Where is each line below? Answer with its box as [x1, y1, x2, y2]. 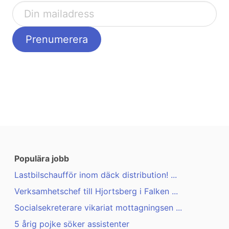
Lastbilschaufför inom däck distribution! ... [14, 170, 177, 180]
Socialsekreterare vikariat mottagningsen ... [14, 202, 182, 213]
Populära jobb [14, 153, 69, 164]
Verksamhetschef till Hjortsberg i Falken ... [14, 186, 178, 197]
